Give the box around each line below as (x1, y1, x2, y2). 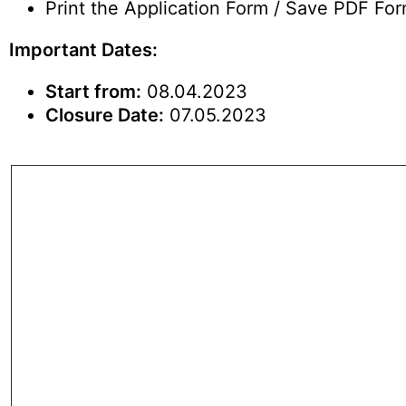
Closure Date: (45, 104, 164, 126)
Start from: (45, 81, 141, 102)
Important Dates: (9, 39, 158, 61)
